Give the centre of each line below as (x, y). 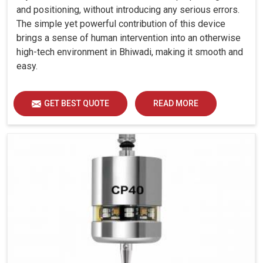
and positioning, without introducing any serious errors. (128, 10)
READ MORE (176, 104)
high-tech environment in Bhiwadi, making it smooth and (130, 52)
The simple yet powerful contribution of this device (121, 24)
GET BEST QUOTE (77, 104)
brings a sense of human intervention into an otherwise (129, 38)
